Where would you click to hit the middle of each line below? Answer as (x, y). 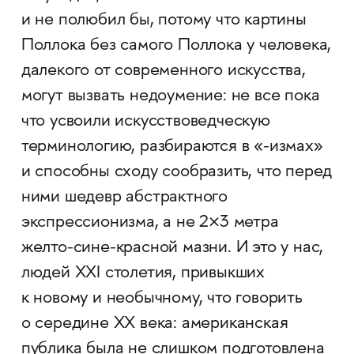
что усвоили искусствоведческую (145, 122)
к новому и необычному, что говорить (162, 299)
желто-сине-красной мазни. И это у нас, (172, 249)
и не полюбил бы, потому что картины (164, 21)
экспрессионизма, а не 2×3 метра (150, 223)
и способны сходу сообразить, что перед (177, 173)
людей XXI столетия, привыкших (143, 274)
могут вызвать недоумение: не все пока (170, 97)
